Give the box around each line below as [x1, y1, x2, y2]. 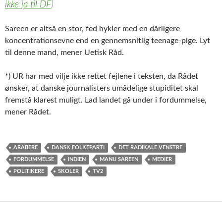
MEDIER [152, 156, 172, 162]
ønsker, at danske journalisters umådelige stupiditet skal [5, 84, 198, 92]
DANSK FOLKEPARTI [52, 144, 105, 150]
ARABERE [13, 144, 38, 150]
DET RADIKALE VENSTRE [118, 144, 182, 150]
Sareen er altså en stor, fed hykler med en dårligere [5, 24, 180, 33]
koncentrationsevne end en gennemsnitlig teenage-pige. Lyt [5, 36, 210, 45]
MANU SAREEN [100, 156, 138, 162]
